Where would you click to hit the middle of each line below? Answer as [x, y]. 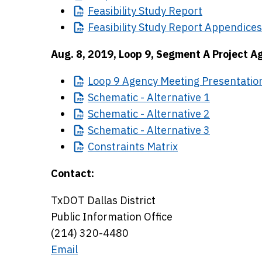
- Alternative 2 [174, 114]
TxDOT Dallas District [103, 200]
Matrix [161, 146]
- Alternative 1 [174, 97]
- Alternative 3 [174, 130]
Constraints [116, 146]
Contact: [73, 173]
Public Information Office [112, 217]
